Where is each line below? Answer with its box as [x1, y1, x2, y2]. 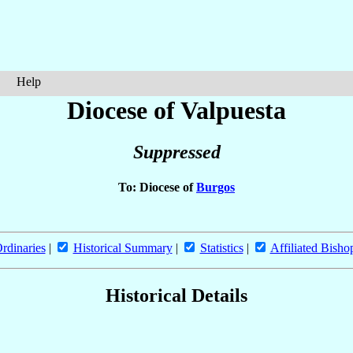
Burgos [196, 180, 235, 194]
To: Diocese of [118, 180, 196, 194]
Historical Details [106, 284, 247, 306]
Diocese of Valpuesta [67, 96, 286, 124]
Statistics [199, 240, 243, 255]
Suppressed [132, 142, 221, 163]
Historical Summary [72, 240, 173, 255]
